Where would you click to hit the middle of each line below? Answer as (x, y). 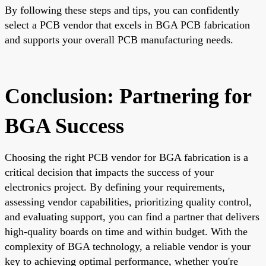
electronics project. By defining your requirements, (115, 187)
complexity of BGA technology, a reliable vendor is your (128, 246)
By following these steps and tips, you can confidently (122, 10)
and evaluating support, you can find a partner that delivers (132, 216)
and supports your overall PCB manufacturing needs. (119, 39)
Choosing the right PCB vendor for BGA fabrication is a (126, 157)
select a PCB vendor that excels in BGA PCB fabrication (127, 25)
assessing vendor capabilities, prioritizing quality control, (128, 202)
